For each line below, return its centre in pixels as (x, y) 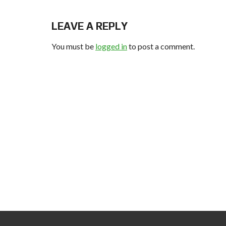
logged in (111, 46)
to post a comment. (161, 46)
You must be (73, 46)
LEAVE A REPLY (90, 26)
